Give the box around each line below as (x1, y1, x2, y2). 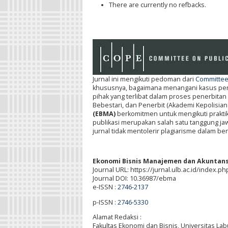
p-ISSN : (93, 197, 118, 207)
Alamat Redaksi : (93, 213, 141, 222)
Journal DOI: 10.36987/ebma (93, 174, 176, 183)
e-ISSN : (93, 183, 118, 192)
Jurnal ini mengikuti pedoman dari (93, 74, 195, 83)
